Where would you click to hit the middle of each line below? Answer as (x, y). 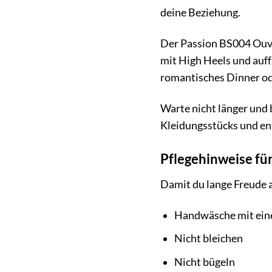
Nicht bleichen (208, 239)
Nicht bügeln (204, 262)
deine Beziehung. (200, 13)
